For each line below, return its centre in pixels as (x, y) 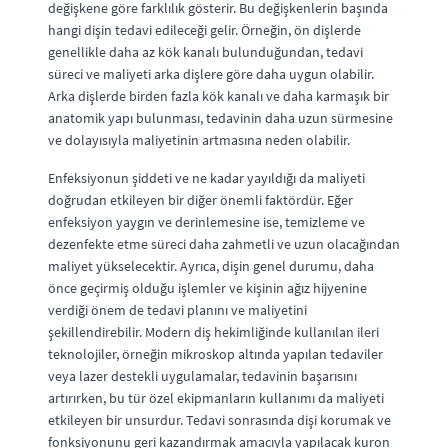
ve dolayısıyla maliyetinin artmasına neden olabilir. (199, 139)
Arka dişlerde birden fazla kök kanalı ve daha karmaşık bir (218, 95)
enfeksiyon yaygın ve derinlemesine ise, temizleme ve (206, 221)
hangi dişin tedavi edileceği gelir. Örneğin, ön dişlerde (204, 29)
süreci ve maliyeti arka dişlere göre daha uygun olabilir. (211, 73)
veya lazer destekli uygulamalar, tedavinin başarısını (202, 375)
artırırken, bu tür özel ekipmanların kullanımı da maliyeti (216, 397)
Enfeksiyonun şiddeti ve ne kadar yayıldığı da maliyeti (206, 177)
